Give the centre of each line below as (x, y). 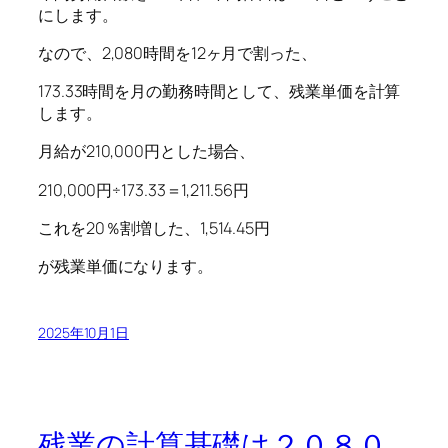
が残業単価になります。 (125, 266)
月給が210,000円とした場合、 (147, 151)
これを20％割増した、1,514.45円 (154, 227)
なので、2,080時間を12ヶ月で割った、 (177, 52)
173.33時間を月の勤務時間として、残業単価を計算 (219, 91)
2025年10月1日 (83, 333)
